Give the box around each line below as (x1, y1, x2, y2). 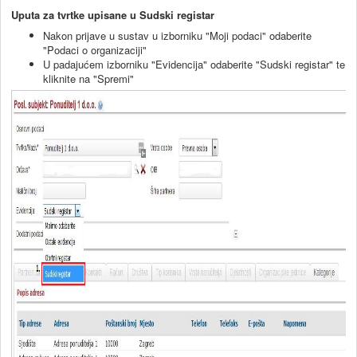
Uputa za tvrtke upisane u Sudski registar (11, 7, 214, 23)
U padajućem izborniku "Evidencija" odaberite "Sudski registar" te (43, 57, 345, 73)
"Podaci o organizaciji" (43, 42, 147, 58)
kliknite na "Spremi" (43, 71, 134, 87)
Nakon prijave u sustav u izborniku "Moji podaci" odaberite (43, 28, 312, 44)
